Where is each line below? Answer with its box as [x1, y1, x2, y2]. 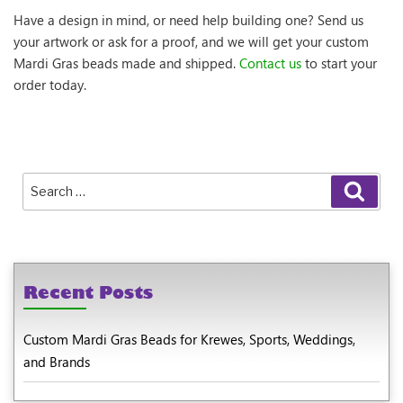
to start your [301, 54, 377, 73]
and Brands [23, 352, 90, 371]
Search [22, 174, 71, 191]
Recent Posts [23, 282, 153, 303]
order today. [13, 76, 86, 94]
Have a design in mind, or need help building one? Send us [13, 11, 363, 30]
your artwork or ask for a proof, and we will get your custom [13, 32, 369, 51]
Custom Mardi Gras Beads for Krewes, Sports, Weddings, [23, 329, 355, 348]
